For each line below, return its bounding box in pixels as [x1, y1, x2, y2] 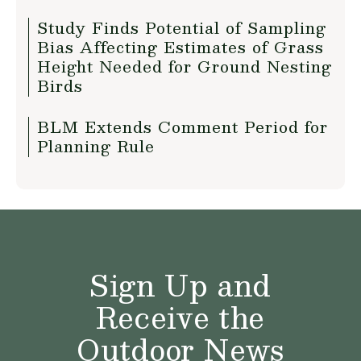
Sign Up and [89, 261, 272, 309]
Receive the [96, 293, 265, 341]
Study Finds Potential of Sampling [37, 15, 326, 40]
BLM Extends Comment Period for [37, 114, 328, 139]
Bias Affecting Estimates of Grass [37, 34, 324, 60]
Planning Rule [37, 133, 155, 159]
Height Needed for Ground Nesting [37, 53, 332, 79]
